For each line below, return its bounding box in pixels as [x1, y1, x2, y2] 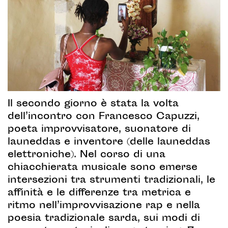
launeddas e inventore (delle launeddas [8, 135, 210, 150]
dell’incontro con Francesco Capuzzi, [8, 109, 199, 124]
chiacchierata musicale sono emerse [8, 160, 197, 175]
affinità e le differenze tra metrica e [8, 186, 191, 201]
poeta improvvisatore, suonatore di [8, 122, 191, 137]
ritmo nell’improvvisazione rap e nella [8, 198, 200, 213]
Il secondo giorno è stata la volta [8, 97, 179, 111]
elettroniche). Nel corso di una [8, 148, 165, 162]
